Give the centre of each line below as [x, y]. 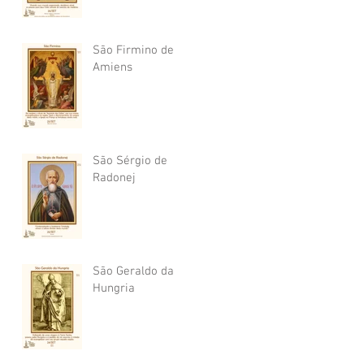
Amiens [113, 67]
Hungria [114, 288]
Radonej [114, 178]
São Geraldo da [133, 271]
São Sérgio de [130, 161]
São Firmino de [133, 50]
